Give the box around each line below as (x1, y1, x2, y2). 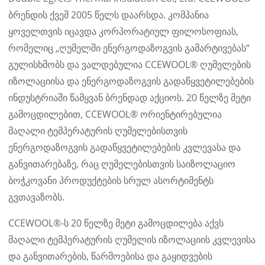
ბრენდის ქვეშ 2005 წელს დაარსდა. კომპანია (8, 8, 209, 21)
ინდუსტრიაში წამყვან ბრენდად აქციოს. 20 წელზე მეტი (8, 91, 251, 104)
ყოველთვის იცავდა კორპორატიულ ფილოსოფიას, (8, 24, 239, 38)
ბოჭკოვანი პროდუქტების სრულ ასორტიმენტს (8, 173, 214, 187)
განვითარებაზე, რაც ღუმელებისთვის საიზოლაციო (8, 157, 236, 170)
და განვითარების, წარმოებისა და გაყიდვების (8, 249, 213, 263)
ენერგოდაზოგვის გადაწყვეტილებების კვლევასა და (8, 140, 241, 154)
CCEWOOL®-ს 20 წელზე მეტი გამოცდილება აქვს (8, 216, 224, 230)
